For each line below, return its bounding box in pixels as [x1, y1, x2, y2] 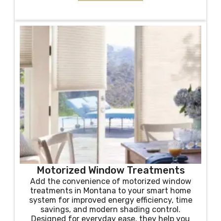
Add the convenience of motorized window [30, 177, 191, 186]
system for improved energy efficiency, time [29, 195, 192, 205]
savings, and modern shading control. [40, 205, 181, 214]
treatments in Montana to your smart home [30, 186, 191, 195]
